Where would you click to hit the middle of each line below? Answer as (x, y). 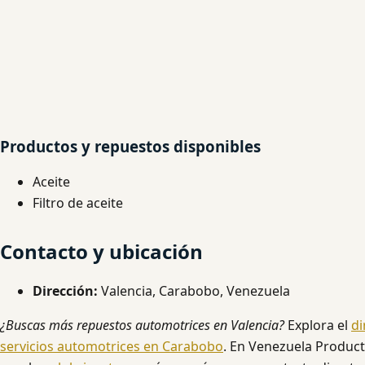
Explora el (318, 325)
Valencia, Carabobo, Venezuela (194, 290)
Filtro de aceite (78, 202)
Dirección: (65, 290)
